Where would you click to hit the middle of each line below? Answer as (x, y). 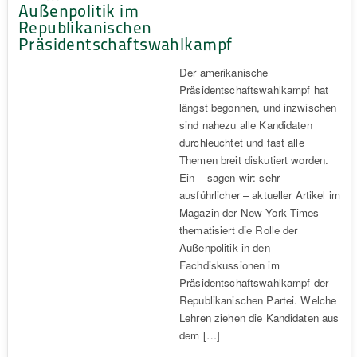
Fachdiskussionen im (229, 265)
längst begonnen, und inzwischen (258, 107)
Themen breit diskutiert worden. (254, 159)
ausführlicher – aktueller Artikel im (260, 194)
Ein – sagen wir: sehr (229, 177)
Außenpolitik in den (224, 247)
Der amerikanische (224, 72)
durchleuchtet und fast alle (241, 142)
